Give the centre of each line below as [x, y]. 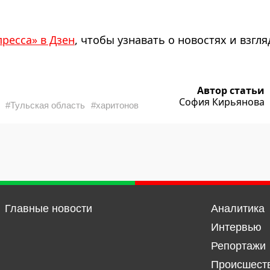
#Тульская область [45, 105]
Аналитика [237, 209]
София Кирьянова [222, 102]
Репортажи [238, 246]
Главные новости [48, 209]
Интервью [236, 227]
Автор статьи [231, 90]
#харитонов [115, 105]
